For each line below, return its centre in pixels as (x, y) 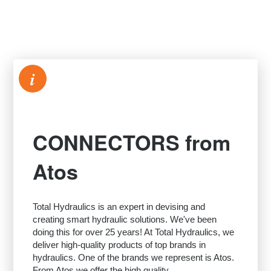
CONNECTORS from (132, 142)
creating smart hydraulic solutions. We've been (125, 219)
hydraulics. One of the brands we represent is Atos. (134, 257)
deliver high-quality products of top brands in (119, 245)
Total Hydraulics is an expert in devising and (119, 207)
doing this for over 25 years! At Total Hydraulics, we (134, 232)
